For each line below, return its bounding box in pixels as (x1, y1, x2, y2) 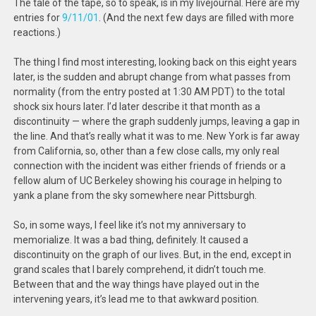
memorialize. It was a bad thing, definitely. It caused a (13, 234, 249, 245)
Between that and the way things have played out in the (13, 279, 260, 290)
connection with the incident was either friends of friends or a (13, 160, 286, 171)
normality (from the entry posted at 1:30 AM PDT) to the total (13, 86, 286, 97)
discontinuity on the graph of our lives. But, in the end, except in (13, 249, 292, 260)
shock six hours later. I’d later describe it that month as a (13, 101, 261, 112)
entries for (13, 12, 63, 23)
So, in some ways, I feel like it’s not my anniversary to (13, 219, 247, 231)
